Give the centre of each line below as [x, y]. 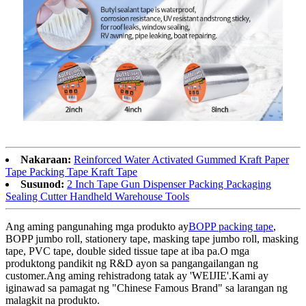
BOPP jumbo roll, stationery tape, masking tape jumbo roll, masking [152, 239]
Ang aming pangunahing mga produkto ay [97, 227]
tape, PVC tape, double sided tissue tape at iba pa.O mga [127, 251]
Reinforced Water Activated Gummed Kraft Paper [181, 160]
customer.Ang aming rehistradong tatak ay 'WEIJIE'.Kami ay [137, 276]
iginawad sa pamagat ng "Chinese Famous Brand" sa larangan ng [147, 288]
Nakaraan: [46, 160]
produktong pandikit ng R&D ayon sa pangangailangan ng [132, 264]
